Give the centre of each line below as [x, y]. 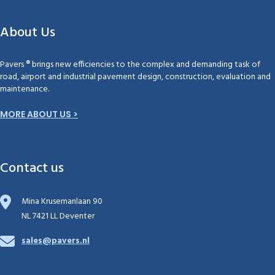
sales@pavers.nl [56, 241]
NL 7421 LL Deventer [58, 216]
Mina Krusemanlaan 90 [62, 202]
